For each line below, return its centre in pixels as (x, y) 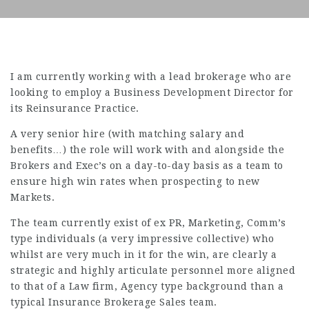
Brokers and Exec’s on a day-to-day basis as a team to (147, 166)
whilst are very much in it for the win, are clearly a (144, 255)
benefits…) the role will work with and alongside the (147, 150)
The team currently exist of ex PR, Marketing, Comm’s (148, 223)
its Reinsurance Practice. (75, 108)
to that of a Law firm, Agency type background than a (147, 286)
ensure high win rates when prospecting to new (135, 181)
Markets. (32, 197)
